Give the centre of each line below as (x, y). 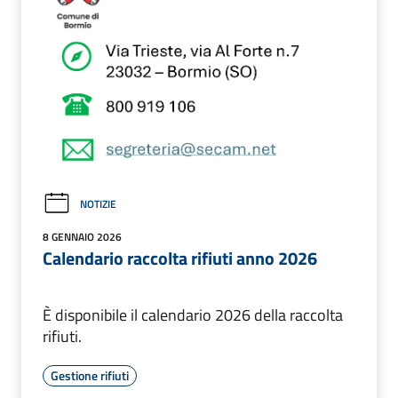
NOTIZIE (98, 203)
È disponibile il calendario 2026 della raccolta (193, 315)
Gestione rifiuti (90, 376)
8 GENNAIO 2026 (82, 237)
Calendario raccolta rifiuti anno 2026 (180, 259)
